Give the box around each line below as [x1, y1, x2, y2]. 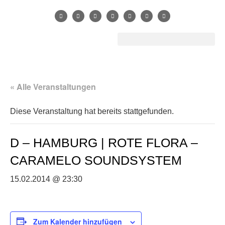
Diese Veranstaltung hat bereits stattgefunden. [10, 106, 174, 116]
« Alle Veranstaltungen [10, 80, 96, 92]
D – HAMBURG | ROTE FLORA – [10, 135, 198, 150]
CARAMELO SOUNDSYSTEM [10, 153, 182, 167]
